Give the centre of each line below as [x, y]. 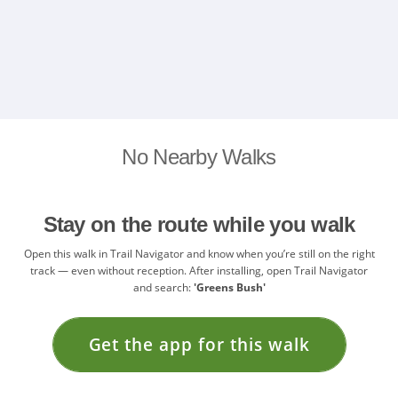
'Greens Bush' [229, 287]
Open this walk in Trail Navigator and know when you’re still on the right [199, 253]
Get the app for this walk [199, 344]
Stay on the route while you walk [199, 224]
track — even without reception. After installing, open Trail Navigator [199, 270]
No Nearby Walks [199, 156]
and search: [163, 287]
